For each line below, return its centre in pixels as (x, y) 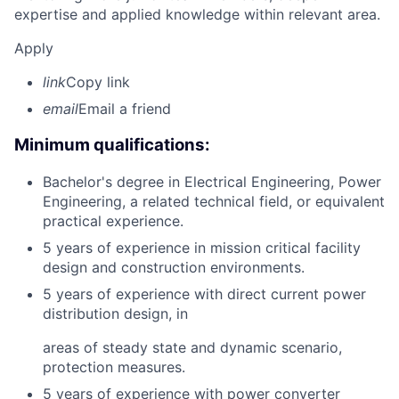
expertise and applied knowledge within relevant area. (197, 15)
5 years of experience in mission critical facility (202, 247)
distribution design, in (115, 313)
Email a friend (125, 109)
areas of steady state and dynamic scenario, (192, 347)
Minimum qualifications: (112, 145)
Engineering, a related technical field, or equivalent (214, 201)
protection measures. (114, 366)
